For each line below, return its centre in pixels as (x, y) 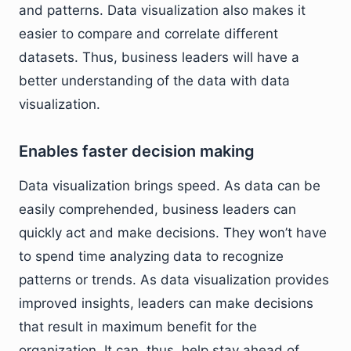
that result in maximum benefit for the (138, 327)
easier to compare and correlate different (148, 34)
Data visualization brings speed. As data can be (170, 186)
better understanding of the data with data (154, 81)
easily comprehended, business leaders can (157, 209)
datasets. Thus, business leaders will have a (159, 57)
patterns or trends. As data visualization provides (174, 280)
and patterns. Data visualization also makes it (162, 10)
